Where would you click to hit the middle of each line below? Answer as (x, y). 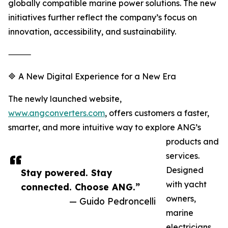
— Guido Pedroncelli (112, 201)
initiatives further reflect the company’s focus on (103, 18)
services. (183, 156)
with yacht (186, 184)
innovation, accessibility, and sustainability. (92, 32)
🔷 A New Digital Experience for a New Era (92, 77)
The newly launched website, (65, 99)
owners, (181, 199)
